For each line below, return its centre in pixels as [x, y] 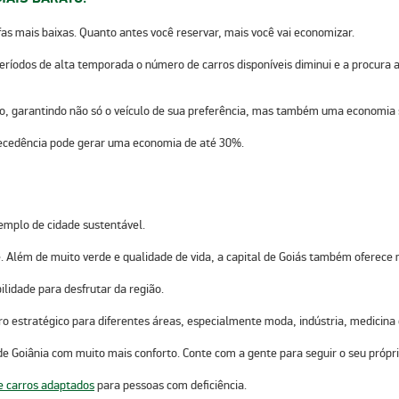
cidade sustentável [95, 224]
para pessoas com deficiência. [171, 385]
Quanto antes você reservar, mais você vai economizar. [217, 33]
